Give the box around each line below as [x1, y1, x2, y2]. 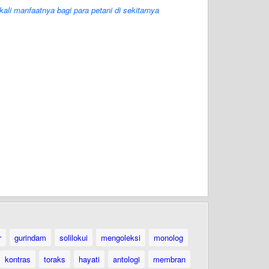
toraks [44, 253, 65, 265]
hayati [79, 253, 100, 265]
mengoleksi [101, 232, 141, 243]
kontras [5, 253, 31, 265]
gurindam [14, 232, 46, 243]
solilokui [59, 232, 88, 243]
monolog [154, 232, 183, 243]
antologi [113, 253, 140, 265]
